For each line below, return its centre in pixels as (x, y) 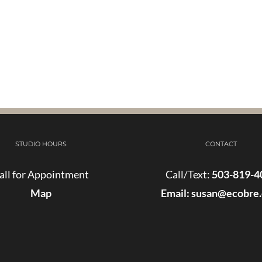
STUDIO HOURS (41, 144)
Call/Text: (188, 174)
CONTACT (221, 144)
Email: (175, 193)
